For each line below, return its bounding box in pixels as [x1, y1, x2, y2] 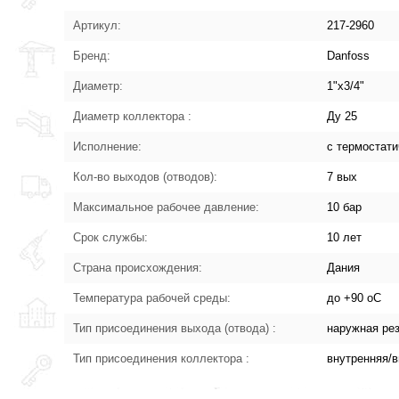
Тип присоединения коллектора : [73, 351, 250, 365]
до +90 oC [327, 290, 382, 305]
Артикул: [73, 18, 122, 32]
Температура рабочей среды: [73, 290, 232, 305]
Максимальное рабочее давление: [73, 199, 260, 214]
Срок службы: [73, 230, 149, 244]
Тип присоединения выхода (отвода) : [73, 321, 277, 335]
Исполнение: [73, 139, 142, 153]
